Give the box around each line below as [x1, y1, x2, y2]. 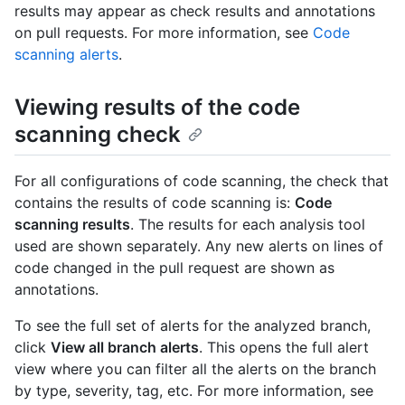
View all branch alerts [51, 338, 199, 357]
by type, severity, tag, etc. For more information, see [14, 381, 373, 400]
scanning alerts [14, 45, 118, 63]
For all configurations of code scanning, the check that [14, 172, 389, 191]
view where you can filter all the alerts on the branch [14, 360, 376, 379]
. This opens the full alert [199, 338, 369, 357]
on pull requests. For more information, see [14, 24, 313, 42]
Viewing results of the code [14, 94, 300, 120]
